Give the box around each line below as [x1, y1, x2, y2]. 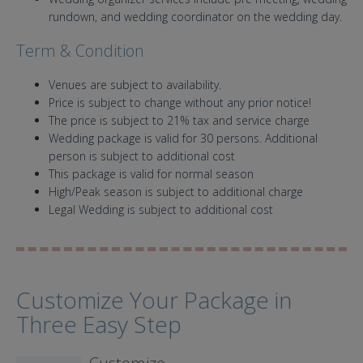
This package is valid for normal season [49, 166, 254, 181]
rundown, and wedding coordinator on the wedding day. [49, 9, 345, 24]
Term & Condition [16, 40, 144, 62]
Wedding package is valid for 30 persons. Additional [49, 130, 318, 146]
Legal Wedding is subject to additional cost [49, 202, 273, 217]
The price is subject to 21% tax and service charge [49, 113, 342, 128]
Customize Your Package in [16, 284, 292, 315]
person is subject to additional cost [49, 148, 238, 164]
